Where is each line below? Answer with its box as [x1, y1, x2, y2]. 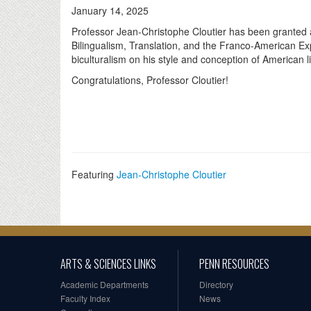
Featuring [72, 167, 117, 182]
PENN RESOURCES [199, 255, 269, 273]
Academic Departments [60, 278, 149, 291]
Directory [199, 278, 233, 291]
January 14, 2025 [72, 3, 149, 18]
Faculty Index [60, 292, 110, 305]
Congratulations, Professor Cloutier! [72, 73, 228, 87]
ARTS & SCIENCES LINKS [60, 255, 156, 273]
